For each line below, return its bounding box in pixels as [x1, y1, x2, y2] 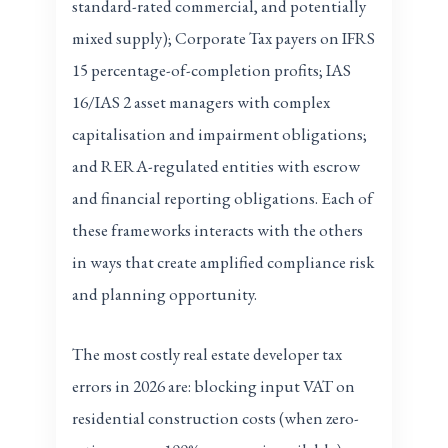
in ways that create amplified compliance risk [72, 251, 375, 274]
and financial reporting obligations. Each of [72, 187, 374, 210]
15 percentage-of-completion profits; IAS [72, 59, 352, 82]
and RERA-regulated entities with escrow [72, 155, 361, 178]
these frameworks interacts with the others [72, 219, 364, 242]
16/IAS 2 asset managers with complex [72, 91, 331, 114]
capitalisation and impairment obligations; [72, 123, 368, 146]
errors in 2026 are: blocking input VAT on [72, 374, 356, 397]
